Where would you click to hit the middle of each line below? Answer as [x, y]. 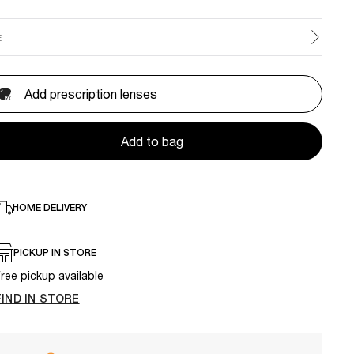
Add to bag [152, 141]
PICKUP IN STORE [55, 253]
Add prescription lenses [91, 94]
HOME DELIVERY [50, 208]
